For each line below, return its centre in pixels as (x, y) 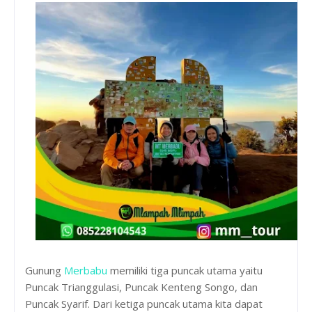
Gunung (45, 270)
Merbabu (86, 270)
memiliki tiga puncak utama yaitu (185, 270)
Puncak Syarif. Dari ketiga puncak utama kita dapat (144, 303)
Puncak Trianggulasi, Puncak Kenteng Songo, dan (141, 287)
